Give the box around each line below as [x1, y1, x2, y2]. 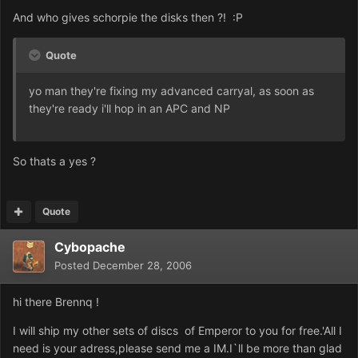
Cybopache [54, 239, 125, 256]
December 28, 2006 [93, 259, 192, 272]
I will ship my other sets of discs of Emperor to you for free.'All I [13, 324, 342, 338]
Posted [54, 259, 93, 272]
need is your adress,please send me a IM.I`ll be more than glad [13, 341, 342, 356]
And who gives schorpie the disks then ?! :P [13, 10, 243, 25]
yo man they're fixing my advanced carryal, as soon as [29, 84, 314, 98]
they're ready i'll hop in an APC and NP [29, 101, 230, 116]
